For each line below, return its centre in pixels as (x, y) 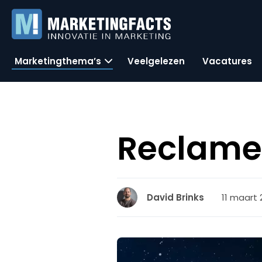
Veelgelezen (156, 61)
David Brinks (176, 197)
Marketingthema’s (58, 61)
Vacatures (227, 61)
